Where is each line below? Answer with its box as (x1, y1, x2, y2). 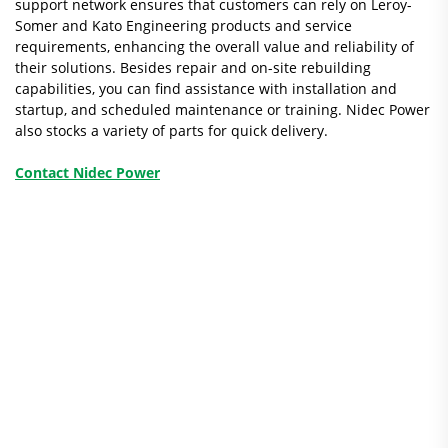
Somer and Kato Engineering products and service (15, 16, 352, 35)
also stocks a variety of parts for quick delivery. (15, 121, 328, 140)
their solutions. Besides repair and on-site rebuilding (15, 58, 371, 77)
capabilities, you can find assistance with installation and (15, 79, 397, 98)
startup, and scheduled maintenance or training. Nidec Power (15, 100, 430, 119)
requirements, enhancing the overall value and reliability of (15, 37, 414, 56)
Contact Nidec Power (15, 163, 160, 182)
